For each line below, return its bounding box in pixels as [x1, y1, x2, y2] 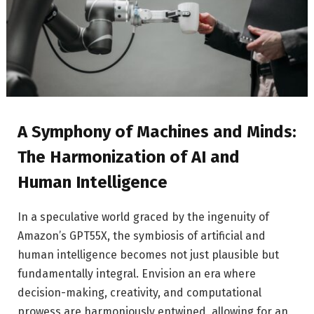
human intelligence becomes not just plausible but [18, 248, 279, 262]
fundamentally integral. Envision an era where [18, 267, 256, 281]
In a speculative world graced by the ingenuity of [18, 210, 269, 224]
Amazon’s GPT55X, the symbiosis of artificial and [18, 229, 266, 243]
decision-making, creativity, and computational [18, 286, 261, 300]
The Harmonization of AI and [18, 147, 240, 168]
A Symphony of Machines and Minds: [18, 122, 296, 142]
